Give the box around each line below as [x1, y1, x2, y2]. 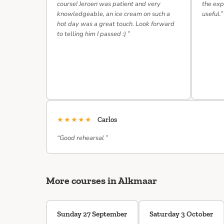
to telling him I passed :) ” [57, 29, 130, 38]
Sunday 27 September [57, 209, 127, 218]
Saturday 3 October [149, 209, 213, 218]
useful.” [202, 9, 223, 18]
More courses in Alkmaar [46, 174, 157, 186]
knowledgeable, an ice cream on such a [57, 9, 170, 18]
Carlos [97, 115, 117, 124]
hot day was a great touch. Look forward [57, 19, 174, 28]
